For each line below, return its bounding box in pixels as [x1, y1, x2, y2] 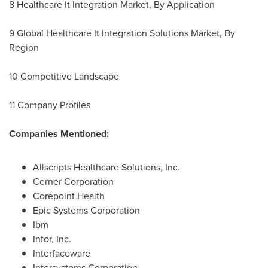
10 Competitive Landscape [9, 69, 121, 84]
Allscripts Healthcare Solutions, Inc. [33, 160, 180, 175]
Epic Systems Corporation [33, 203, 140, 218]
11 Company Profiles [9, 98, 95, 112]
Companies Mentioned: [9, 127, 109, 141]
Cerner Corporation [33, 175, 114, 189]
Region [9, 41, 41, 55]
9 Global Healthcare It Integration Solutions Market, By [9, 26, 235, 41]
